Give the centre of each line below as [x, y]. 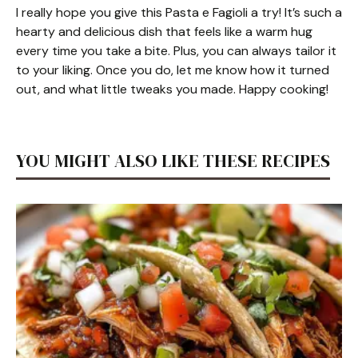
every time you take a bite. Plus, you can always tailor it [176, 51]
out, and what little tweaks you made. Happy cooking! [172, 89]
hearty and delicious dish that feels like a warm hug [164, 32]
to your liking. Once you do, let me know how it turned [173, 70]
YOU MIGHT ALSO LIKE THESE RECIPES [173, 161]
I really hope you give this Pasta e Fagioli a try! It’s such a [179, 12]
